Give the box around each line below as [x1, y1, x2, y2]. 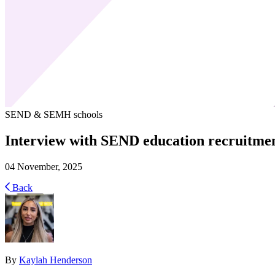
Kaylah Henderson [19, 254, 92, 265]
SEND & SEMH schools [5, 109, 103, 120]
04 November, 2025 [5, 161, 82, 172]
